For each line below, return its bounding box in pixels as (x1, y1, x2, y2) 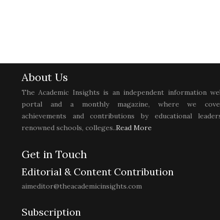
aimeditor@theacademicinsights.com (22, 182, 142, 191)
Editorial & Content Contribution (22, 165, 174, 178)
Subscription (22, 206, 81, 219)
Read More (116, 123, 152, 133)
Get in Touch (22, 147, 87, 162)
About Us (22, 70, 68, 84)
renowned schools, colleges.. (22, 123, 116, 133)
